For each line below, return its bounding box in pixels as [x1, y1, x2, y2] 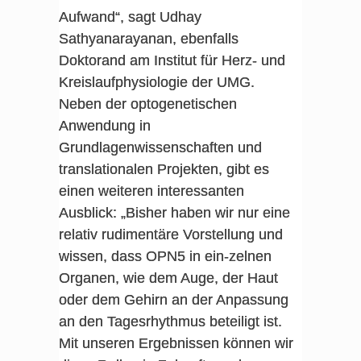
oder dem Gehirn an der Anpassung [58, 292, 288, 308]
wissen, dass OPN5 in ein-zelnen [58, 248, 272, 264]
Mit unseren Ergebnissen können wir [58, 335, 293, 351]
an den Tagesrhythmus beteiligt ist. [58, 313, 282, 330]
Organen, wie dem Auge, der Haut [58, 270, 278, 286]
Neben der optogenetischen [58, 96, 237, 112]
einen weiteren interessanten [58, 183, 244, 199]
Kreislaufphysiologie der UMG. [58, 74, 255, 90]
